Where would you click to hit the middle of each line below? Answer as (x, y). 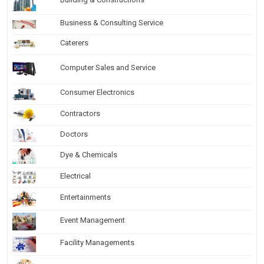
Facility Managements (97, 242)
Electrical (75, 176)
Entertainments (85, 197)
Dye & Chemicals (89, 154)
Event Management (93, 220)
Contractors (80, 113)
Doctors (74, 134)
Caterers (74, 42)
